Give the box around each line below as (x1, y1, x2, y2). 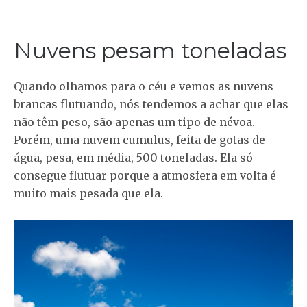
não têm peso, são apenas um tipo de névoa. (14, 114, 255, 129)
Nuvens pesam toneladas (14, 36, 286, 64)
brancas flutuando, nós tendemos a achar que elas (14, 97, 288, 111)
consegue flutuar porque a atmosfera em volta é (14, 168, 276, 182)
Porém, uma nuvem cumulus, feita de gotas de (14, 132, 265, 147)
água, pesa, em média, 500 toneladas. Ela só (14, 150, 253, 164)
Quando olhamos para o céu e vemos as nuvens (14, 79, 273, 93)
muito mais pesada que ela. (14, 186, 163, 200)
